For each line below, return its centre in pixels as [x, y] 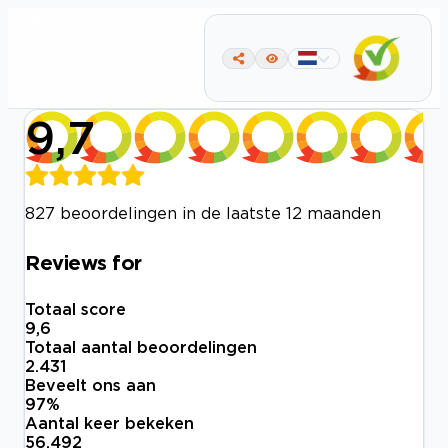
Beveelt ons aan [90, 385]
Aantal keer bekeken [109, 423]
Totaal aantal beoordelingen [141, 347]
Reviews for [83, 261]
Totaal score [75, 309]
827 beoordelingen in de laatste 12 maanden [203, 213]
